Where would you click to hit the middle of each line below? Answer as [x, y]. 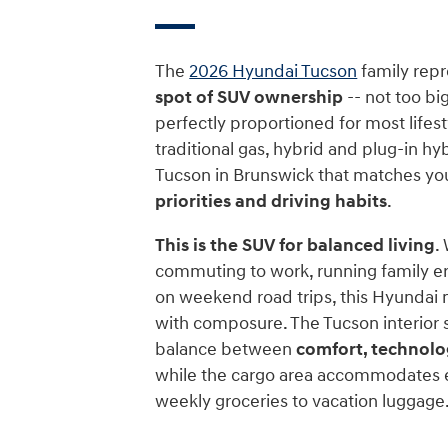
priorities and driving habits [271, 201]
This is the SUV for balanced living [295, 245]
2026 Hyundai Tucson [273, 71]
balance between [226, 349]
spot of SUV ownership [249, 97]
